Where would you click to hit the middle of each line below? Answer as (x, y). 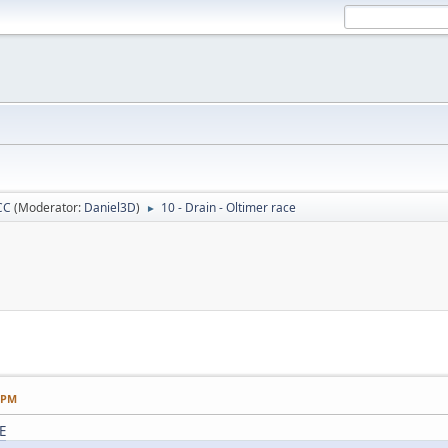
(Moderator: (49, 207)
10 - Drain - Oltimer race (228, 207)
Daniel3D (110, 207)
